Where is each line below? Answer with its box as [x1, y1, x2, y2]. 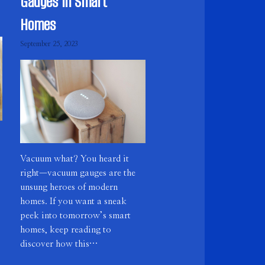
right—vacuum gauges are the [20, 169, 136, 178]
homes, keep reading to [20, 225, 112, 235]
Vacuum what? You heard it [20, 154, 130, 164]
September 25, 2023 [20, 40, 79, 47]
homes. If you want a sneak [20, 197, 127, 206]
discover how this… [20, 240, 98, 249]
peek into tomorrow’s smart [20, 211, 131, 221]
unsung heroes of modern [20, 183, 118, 192]
